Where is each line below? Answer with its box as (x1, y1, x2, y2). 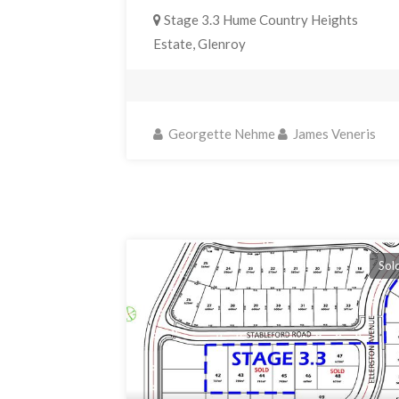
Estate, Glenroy (153, 36, 247, 53)
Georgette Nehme (166, 126, 276, 142)
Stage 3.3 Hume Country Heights (161, 12, 359, 28)
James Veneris (290, 126, 377, 142)
